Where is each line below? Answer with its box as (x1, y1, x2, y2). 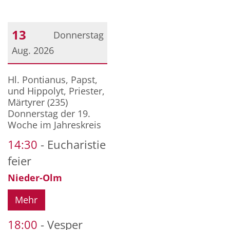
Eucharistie (47, 137, 106, 152)
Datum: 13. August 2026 (7, 67, 110, 80)
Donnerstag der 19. (8, 107, 90, 120)
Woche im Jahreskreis (8, 118, 101, 131)
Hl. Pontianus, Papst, (8, 73, 98, 86)
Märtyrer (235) (8, 95, 68, 108)
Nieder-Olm (8, 171, 62, 184)
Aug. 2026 (11, 44, 54, 56)
